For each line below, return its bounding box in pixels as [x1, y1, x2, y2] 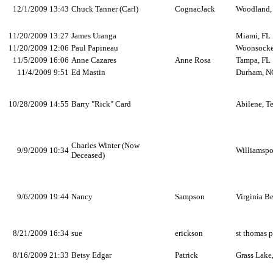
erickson [175, 229, 203, 238]
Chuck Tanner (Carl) [71, 4, 138, 13]
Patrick [175, 250, 198, 260]
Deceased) [71, 151, 105, 160]
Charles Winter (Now [71, 141, 140, 150]
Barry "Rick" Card [71, 99, 131, 108]
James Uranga [71, 31, 116, 40]
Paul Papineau [71, 43, 118, 52]
